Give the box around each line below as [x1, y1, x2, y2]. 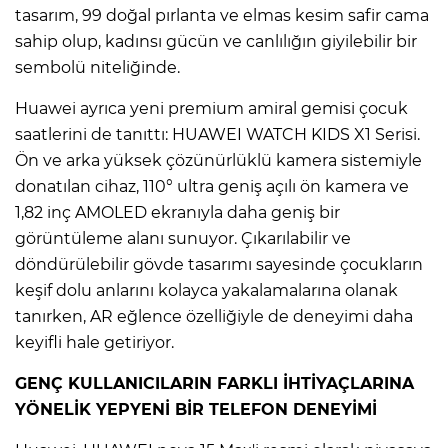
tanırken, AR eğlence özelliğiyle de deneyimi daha [15, 306, 413, 326]
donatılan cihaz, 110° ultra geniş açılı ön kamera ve [15, 176, 409, 196]
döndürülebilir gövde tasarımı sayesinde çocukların [15, 254, 423, 274]
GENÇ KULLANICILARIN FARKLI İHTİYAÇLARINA [15, 373, 414, 393]
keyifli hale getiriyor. [15, 332, 174, 352]
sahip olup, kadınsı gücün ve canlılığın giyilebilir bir [15, 31, 417, 51]
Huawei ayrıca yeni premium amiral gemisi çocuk [15, 98, 408, 118]
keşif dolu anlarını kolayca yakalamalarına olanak [15, 280, 398, 300]
